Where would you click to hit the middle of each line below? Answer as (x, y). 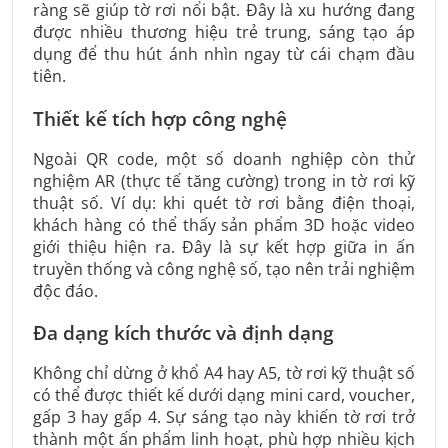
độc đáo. (65, 290)
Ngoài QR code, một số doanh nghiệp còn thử (224, 158)
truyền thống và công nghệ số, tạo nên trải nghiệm (224, 268)
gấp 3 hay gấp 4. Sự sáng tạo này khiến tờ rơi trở (224, 417)
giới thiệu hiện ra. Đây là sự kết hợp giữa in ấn (224, 246)
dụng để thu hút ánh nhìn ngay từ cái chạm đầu (224, 53)
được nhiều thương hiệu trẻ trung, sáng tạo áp (224, 31)
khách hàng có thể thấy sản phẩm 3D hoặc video (224, 224)
